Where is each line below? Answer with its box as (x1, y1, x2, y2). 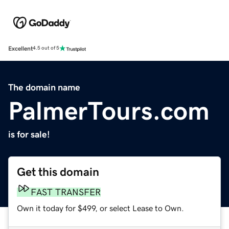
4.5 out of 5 (33, 45, 59, 51)
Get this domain (17, 166, 99, 178)
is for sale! (8, 129, 50, 139)
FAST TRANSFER (31, 187, 101, 197)
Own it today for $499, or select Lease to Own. (17, 203, 184, 212)
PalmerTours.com (8, 98, 210, 124)
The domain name (8, 82, 80, 92)
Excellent (8, 45, 33, 52)
